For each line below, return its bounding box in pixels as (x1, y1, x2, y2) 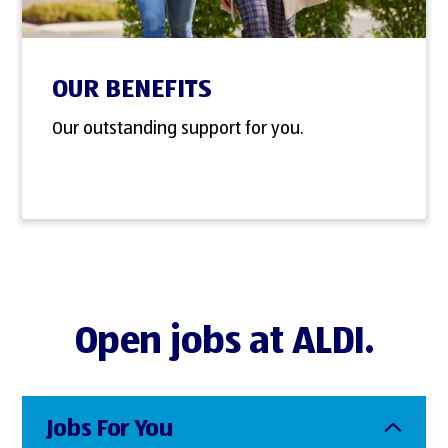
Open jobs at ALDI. (74, 324, 374, 363)
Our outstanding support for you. (52, 120, 305, 139)
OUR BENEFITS (52, 77, 213, 104)
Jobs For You (46, 416, 173, 441)
